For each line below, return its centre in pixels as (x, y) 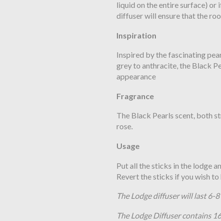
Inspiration (136, 35)
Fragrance (135, 96)
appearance (136, 76)
